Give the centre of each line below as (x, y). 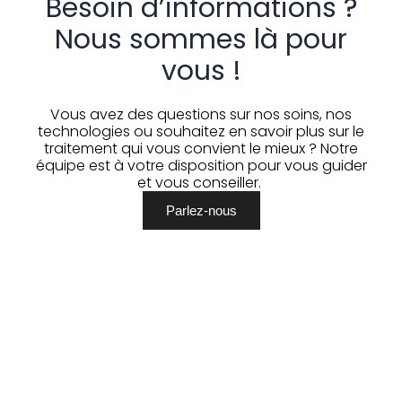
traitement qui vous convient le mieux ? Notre (201, 148)
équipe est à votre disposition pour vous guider (201, 165)
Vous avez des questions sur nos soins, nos (201, 114)
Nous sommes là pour (201, 39)
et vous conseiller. (201, 182)
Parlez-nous (201, 210)
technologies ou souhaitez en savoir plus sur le (201, 131)
